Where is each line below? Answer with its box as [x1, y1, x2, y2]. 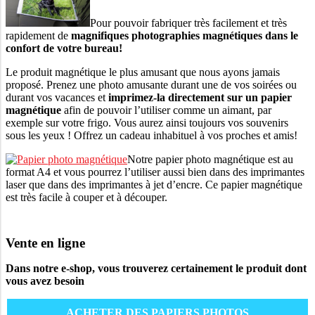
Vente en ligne [6, 235, 85, 250]
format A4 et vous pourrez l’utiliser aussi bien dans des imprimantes [6, 165, 304, 178]
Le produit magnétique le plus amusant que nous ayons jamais [6, 65, 280, 78]
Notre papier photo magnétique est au [127, 153, 293, 165]
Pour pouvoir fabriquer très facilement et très [90, 16, 287, 29]
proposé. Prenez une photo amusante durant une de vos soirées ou [6, 78, 297, 91]
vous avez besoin [6, 274, 84, 287]
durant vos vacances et [6, 91, 108, 103]
